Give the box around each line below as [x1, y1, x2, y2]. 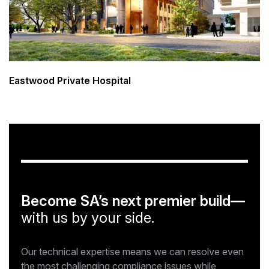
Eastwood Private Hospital [9, 74, 131, 86]
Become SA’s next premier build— [21, 192, 245, 210]
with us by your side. [21, 209, 154, 227]
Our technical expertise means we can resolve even [21, 246, 244, 258]
